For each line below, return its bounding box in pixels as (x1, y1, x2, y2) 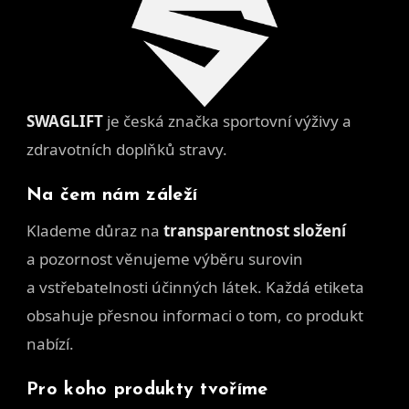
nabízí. (26, 332, 74, 354)
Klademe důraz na (26, 219, 163, 241)
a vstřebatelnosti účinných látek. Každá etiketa (26, 276, 364, 298)
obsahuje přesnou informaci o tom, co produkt (26, 304, 363, 326)
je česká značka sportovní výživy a (103, 110, 351, 131)
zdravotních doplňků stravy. (26, 138, 227, 160)
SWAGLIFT (26, 110, 103, 131)
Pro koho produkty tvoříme (26, 380, 268, 399)
